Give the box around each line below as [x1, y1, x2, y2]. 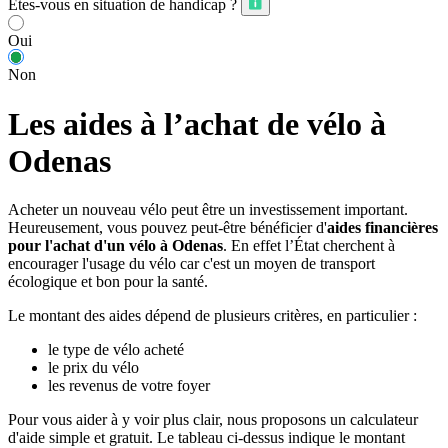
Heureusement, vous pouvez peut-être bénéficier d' [8, 219, 327, 237]
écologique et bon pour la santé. [8, 273, 208, 291]
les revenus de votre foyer [48, 377, 210, 395]
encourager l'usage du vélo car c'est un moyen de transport [8, 255, 375, 273]
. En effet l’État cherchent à [223, 237, 395, 255]
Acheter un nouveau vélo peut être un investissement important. [8, 201, 408, 219]
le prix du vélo [48, 359, 139, 377]
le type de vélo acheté [48, 341, 184, 359]
